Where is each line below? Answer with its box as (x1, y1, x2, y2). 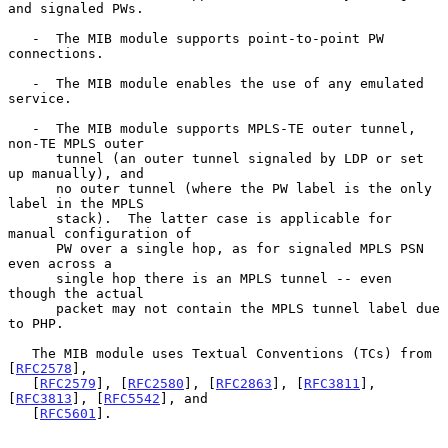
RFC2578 (16, 360, 72, 376)
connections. (8, 45, 104, 61)
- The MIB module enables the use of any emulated (8, 75, 32, 91)
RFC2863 (216, 375, 272, 391)
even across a (8, 255, 112, 271)
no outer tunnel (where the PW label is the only (8, 180, 56, 196)
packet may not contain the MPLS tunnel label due (8, 300, 56, 316)
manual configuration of (8, 225, 192, 241)
